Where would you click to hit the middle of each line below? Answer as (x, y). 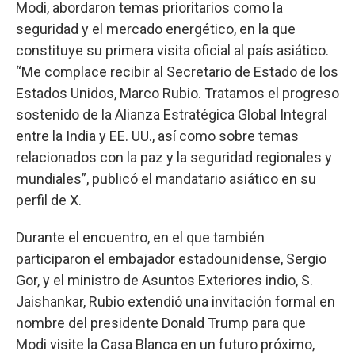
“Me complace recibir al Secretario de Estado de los (177, 71)
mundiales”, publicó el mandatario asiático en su (166, 178)
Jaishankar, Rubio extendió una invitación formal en (176, 301)
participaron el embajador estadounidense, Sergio (171, 258)
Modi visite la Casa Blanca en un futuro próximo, (165, 344)
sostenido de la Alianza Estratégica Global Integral (172, 114)
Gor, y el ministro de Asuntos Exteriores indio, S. (164, 280)
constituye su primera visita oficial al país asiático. (172, 50)
